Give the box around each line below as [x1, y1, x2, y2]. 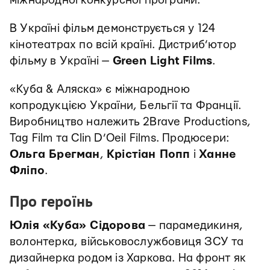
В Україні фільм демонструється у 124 [10, 22, 216, 34]
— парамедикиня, [145, 219, 243, 231]
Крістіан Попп [107, 148, 190, 160]
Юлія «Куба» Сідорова [10, 219, 145, 231]
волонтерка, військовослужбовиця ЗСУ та [10, 236, 244, 248]
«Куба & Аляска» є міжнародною [10, 83, 190, 95]
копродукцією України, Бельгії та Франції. [10, 99, 242, 111]
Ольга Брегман [10, 148, 100, 160]
